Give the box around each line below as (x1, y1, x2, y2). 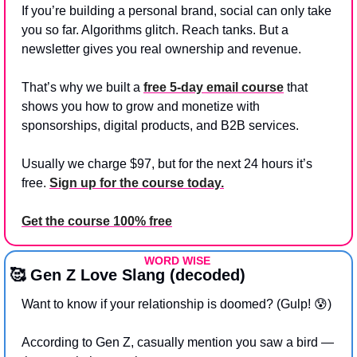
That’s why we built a (22, 80, 143, 94)
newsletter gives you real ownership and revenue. (22, 41, 301, 56)
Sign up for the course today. (49, 175, 224, 190)
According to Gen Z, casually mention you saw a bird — (22, 335, 334, 349)
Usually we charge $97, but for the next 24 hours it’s (22, 156, 312, 171)
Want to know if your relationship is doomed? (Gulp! (22, 296, 314, 311)
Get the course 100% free (22, 214, 172, 228)
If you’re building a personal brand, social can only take (22, 3, 331, 18)
